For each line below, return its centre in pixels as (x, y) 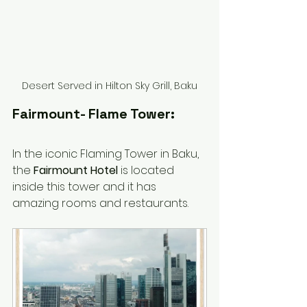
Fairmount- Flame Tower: (94, 114)
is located (147, 171)
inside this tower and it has (86, 187)
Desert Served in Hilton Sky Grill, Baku (110, 86)
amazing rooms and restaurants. (102, 204)
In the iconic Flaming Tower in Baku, (107, 154)
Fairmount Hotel (76, 171)
